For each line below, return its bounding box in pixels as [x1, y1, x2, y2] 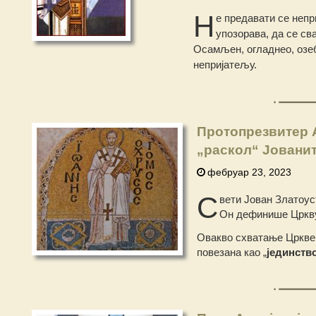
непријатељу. [193, 58, 257, 71]
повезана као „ [196, 245, 267, 258]
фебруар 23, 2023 [207, 166, 291, 178]
